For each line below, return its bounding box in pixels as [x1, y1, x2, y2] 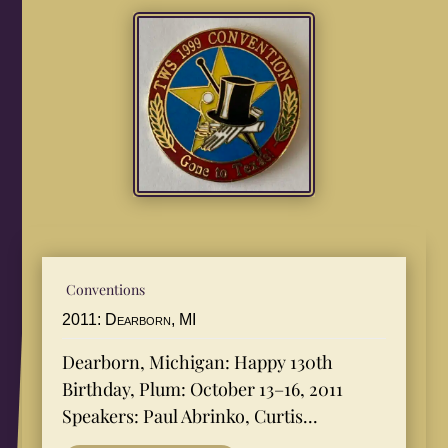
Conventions [66, 279, 146, 299]
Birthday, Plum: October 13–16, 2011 [62, 376, 344, 401]
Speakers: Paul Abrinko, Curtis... [62, 403, 319, 428]
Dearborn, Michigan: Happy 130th [62, 349, 334, 374]
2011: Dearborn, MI [62, 310, 197, 328]
